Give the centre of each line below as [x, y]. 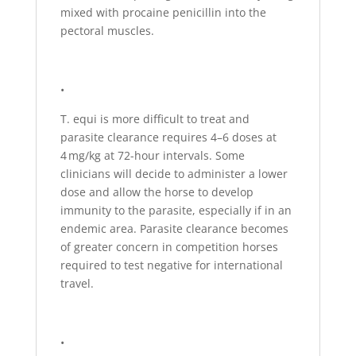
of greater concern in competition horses [169, 247]
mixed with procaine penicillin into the [163, 13]
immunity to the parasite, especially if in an [176, 211]
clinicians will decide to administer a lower [174, 174]
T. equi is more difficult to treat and [155, 119]
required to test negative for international [171, 265]
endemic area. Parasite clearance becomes [174, 229]
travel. [77, 284]
